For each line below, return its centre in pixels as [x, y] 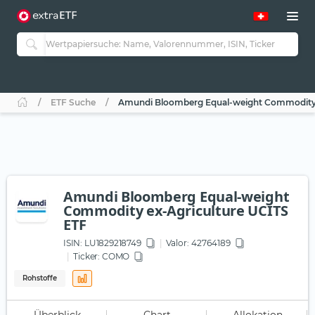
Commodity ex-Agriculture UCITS [176, 211]
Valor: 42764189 [199, 243]
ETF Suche [73, 103]
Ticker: [87, 257]
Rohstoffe [40, 278]
